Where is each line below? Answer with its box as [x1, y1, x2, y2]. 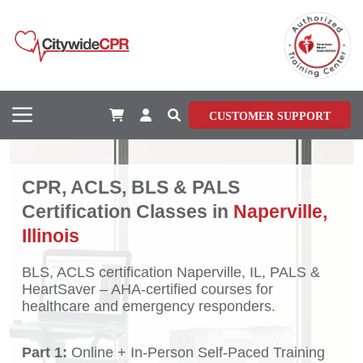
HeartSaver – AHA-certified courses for [22, 280, 273, 297]
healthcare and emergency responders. [22, 297, 275, 314]
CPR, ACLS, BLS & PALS [22, 176, 240, 198]
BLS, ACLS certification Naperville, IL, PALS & [22, 263, 320, 280]
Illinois [22, 224, 79, 246]
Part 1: [22, 344, 67, 361]
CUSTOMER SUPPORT [209, 110, 331, 122]
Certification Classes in [22, 200, 233, 222]
